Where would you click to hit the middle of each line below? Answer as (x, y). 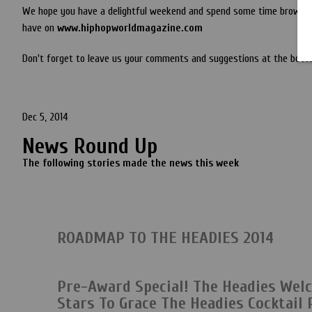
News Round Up (90, 146)
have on (40, 28)
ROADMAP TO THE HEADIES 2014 (165, 238)
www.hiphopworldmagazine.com (130, 28)
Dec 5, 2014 (45, 117)
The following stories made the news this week (131, 163)
